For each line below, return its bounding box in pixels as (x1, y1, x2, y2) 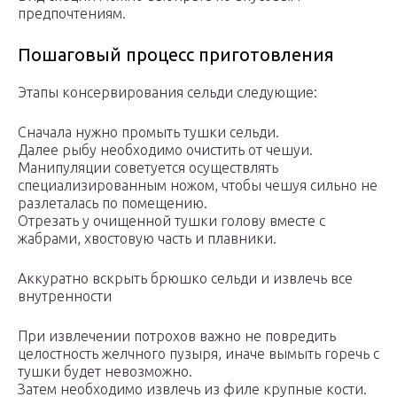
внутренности (18, 288, 112, 305)
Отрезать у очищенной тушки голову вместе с (18, 213, 325, 230)
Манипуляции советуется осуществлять (18, 160, 278, 176)
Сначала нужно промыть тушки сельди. (18, 124, 279, 141)
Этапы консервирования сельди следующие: (18, 84, 317, 101)
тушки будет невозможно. (18, 363, 192, 380)
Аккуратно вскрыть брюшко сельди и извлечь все (18, 270, 353, 287)
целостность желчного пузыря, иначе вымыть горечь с (18, 346, 379, 362)
